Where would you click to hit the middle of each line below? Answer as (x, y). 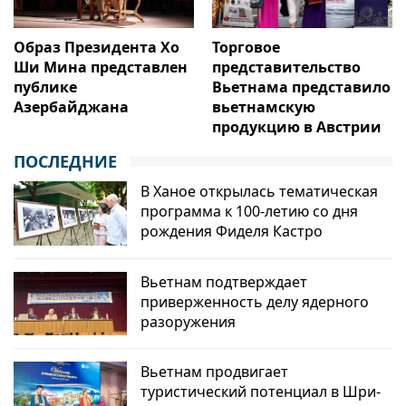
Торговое (246, 48)
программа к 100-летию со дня (250, 212)
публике (45, 87)
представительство (286, 68)
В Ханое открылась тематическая (260, 192)
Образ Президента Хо (97, 48)
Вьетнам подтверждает (224, 281)
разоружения (188, 321)
